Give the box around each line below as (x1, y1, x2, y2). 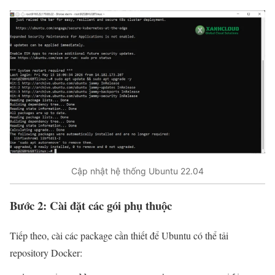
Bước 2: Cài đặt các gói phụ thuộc (10, 197, 172, 214)
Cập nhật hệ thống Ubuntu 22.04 (71, 165, 204, 176)
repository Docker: (10, 246, 82, 259)
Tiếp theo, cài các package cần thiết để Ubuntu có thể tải (10, 228, 228, 242)
